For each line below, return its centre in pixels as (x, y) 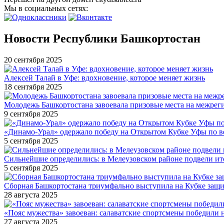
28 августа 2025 (31, 194)
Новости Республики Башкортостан (102, 38)
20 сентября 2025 (33, 59)
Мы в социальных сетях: (47, 8)
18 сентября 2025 (33, 86)
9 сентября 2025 (31, 113)
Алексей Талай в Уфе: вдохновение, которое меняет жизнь (104, 77)
